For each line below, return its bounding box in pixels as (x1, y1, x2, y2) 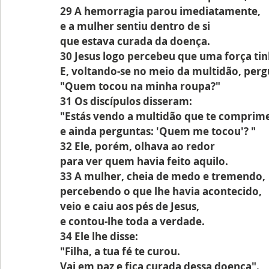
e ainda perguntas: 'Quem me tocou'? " (60, 124, 256, 138)
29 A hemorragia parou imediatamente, (60, 4, 261, 18)
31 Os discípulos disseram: (60, 94, 192, 108)
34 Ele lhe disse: (60, 229, 138, 243)
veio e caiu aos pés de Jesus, (60, 199, 199, 213)
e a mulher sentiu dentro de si (60, 19, 210, 33)
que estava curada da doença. (60, 34, 210, 48)
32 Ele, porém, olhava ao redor (60, 139, 215, 153)
